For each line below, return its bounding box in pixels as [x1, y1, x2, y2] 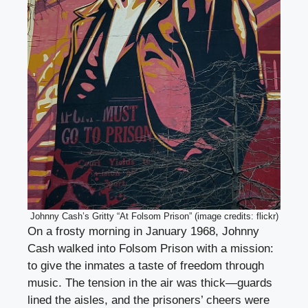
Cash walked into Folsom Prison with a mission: [27, 241, 274, 255]
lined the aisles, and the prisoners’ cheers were [27, 293, 269, 307]
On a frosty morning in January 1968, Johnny [27, 224, 259, 238]
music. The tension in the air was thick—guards [27, 276, 272, 289]
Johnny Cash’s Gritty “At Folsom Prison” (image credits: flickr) [30, 210, 278, 221]
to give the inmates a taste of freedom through [27, 258, 264, 272]
